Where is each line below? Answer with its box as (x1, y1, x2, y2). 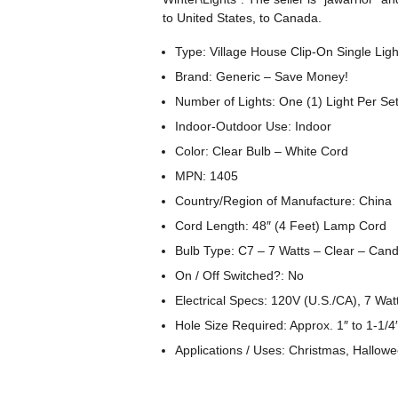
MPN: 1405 (175, 169, 239, 183)
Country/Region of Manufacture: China (175, 194, 393, 208)
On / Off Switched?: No (175, 268, 305, 283)
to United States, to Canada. (163, 11, 322, 25)
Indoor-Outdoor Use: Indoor (175, 119, 332, 133)
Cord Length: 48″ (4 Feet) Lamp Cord (175, 219, 387, 233)
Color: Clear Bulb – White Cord (175, 144, 349, 158)
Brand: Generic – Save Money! (175, 69, 349, 84)
